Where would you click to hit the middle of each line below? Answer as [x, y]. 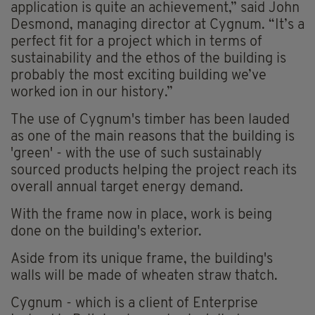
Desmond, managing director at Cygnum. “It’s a [157, 25]
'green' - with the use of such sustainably [136, 154]
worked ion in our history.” [92, 92]
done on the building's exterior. [106, 232]
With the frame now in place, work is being [141, 215]
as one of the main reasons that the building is [153, 137]
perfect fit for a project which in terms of [136, 42]
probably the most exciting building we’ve [139, 76]
